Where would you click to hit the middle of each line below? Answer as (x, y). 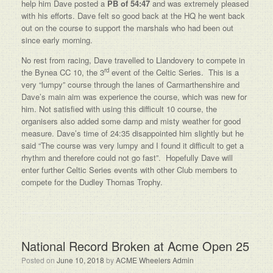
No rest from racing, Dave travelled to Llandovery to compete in (133, 60)
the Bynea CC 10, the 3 (63, 72)
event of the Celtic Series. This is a (174, 72)
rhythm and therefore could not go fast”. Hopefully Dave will (127, 158)
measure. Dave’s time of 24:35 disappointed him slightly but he (133, 133)
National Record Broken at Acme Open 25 (135, 246)
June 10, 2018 (80, 260)
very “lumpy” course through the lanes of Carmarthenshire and (130, 84)
